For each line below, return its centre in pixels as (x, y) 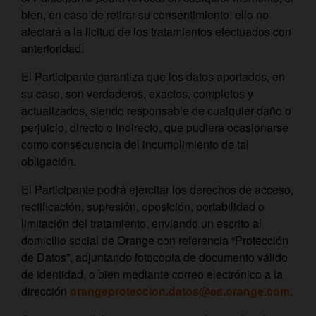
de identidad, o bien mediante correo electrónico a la (152, 274)
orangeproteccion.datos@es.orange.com (180, 291)
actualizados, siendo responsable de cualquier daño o (156, 110)
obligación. (49, 161)
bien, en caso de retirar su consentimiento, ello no (145, 14)
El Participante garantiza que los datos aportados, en (153, 77)
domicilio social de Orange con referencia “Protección (155, 240)
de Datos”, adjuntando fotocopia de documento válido (154, 257)
